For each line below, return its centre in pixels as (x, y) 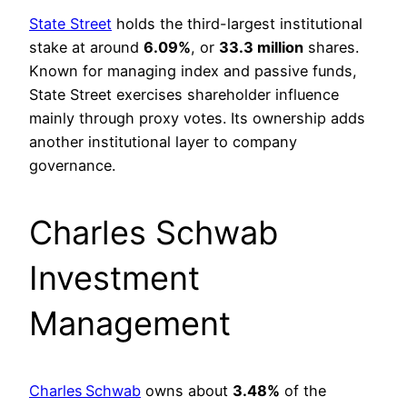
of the (303, 391)
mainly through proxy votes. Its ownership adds (197, 119)
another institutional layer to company (163, 142)
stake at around (86, 48)
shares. (331, 48)
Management (130, 324)
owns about (187, 391)
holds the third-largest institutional (237, 24)
